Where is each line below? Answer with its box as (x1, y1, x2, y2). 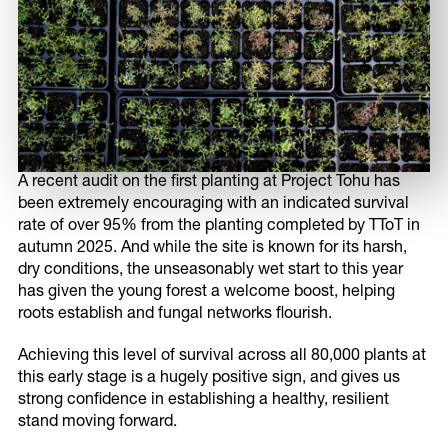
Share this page (141, 252, 307, 281)
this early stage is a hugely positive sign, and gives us (18, 371, 400, 388)
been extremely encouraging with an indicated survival (18, 197, 409, 214)
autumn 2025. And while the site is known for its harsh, (18, 241, 407, 258)
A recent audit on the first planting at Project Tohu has (18, 175, 400, 192)
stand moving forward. (18, 415, 177, 432)
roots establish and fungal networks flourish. (18, 307, 332, 324)
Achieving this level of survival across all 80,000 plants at (18, 349, 426, 366)
